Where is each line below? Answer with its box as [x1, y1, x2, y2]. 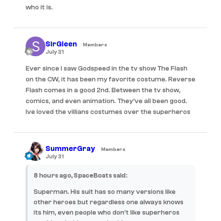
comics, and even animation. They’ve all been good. [26, 97, 187, 106]
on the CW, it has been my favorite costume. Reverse [26, 75, 195, 84]
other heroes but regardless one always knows [34, 198, 184, 207]
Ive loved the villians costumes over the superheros [26, 108, 190, 116]
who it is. [26, 3, 53, 12]
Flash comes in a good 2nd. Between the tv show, [26, 86, 181, 95]
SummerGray [45, 145, 95, 153]
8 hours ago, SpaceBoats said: [34, 172, 127, 180]
